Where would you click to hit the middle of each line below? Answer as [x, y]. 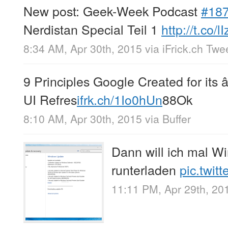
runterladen [146, 170]
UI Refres [50, 99]
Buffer [177, 119]
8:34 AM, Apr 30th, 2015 [83, 48]
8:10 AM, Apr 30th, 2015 [83, 119]
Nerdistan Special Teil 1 [92, 29]
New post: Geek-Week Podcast [112, 10]
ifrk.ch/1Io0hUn [120, 99]
